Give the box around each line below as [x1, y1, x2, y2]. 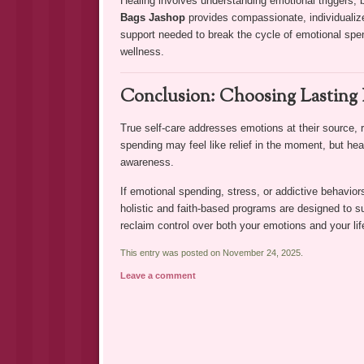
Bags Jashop [119, 11, 185, 24]
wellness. [119, 45, 164, 58]
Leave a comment [119, 271, 196, 281]
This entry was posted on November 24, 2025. [119, 248, 303, 258]
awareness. [119, 156, 174, 169]
